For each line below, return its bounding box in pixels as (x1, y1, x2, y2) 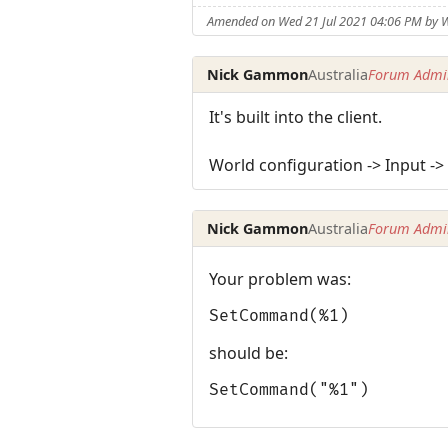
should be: (209, 342, 288, 365)
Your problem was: (209, 268, 351, 291)
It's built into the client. (209, 106, 382, 129)
